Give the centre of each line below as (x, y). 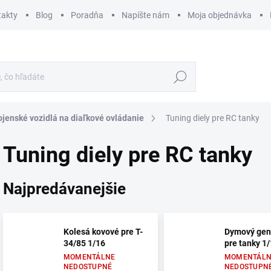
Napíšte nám (145, 15)
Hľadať (180, 77)
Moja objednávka (220, 15)
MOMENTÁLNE (90, 257)
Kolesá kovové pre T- (103, 231)
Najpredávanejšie (64, 188)
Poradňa (87, 15)
